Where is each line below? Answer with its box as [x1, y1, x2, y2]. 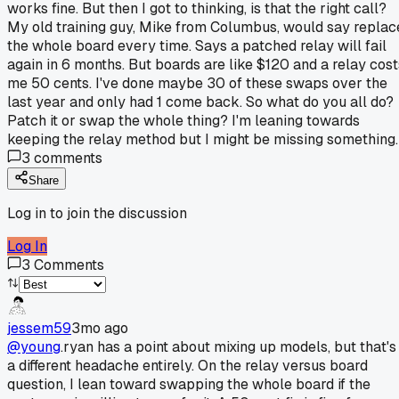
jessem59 [7, 318, 71, 338]
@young [7, 337, 61, 356]
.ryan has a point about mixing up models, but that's [61, 337, 396, 356]
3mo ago [71, 318, 128, 338]
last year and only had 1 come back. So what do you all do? [7, 92, 394, 111]
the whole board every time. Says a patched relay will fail [7, 36, 387, 55]
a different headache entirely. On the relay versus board [7, 355, 368, 375]
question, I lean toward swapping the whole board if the [7, 374, 370, 394]
